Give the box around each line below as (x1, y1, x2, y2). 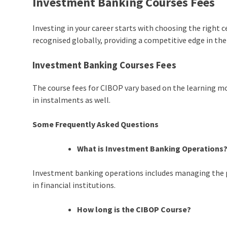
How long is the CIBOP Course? (77, 204, 192, 215)
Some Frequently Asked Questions (32, 119, 159, 130)
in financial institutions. (32, 180, 116, 191)
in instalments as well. (32, 95, 111, 105)
